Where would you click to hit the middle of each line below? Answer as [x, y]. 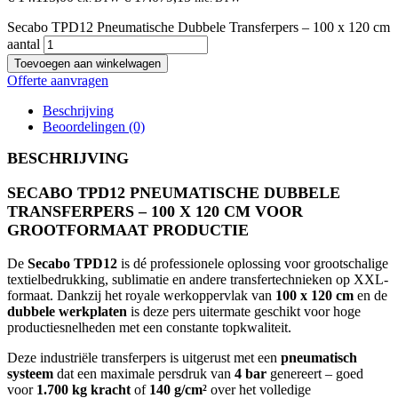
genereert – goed [315, 373]
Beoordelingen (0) [94, 127]
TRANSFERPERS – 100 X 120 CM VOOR [155, 211]
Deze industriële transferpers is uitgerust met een [144, 357]
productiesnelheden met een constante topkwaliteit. [149, 327]
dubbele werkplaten [67, 311]
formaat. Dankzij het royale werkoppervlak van [141, 295]
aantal [24, 44]
